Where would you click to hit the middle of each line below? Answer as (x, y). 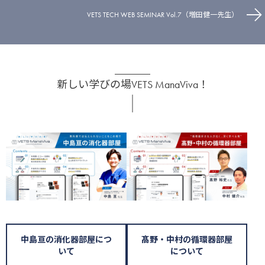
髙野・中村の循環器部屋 (187, 240)
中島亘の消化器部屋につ (66, 240)
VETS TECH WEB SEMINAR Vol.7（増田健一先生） (163, 14)
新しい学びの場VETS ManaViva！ (132, 84)
